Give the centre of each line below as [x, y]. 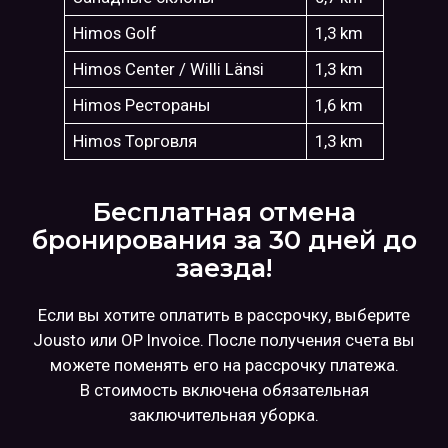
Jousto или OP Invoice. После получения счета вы [224, 339]
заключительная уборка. [224, 414]
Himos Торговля [135, 141]
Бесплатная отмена [224, 211]
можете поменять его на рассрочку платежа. [224, 364]
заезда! [224, 267]
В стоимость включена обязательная [224, 389]
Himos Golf [115, 33]
